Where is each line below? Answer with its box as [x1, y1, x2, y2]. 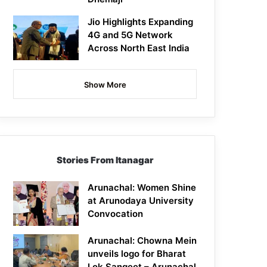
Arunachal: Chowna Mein [88, 235, 197, 247]
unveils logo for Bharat [88, 248, 187, 260]
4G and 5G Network [88, 29, 173, 41]
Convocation [88, 208, 144, 220]
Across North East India [88, 42, 190, 54]
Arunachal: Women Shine [88, 182, 197, 194]
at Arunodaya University [88, 195, 194, 207]
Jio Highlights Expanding [88, 16, 194, 28]
